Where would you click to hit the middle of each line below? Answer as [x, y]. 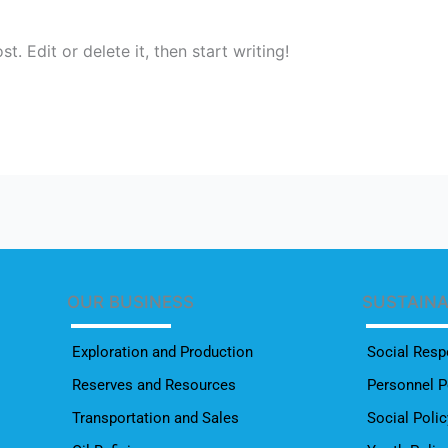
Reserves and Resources [154, 385]
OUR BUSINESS [131, 302]
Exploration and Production [163, 352]
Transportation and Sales [156, 418]
